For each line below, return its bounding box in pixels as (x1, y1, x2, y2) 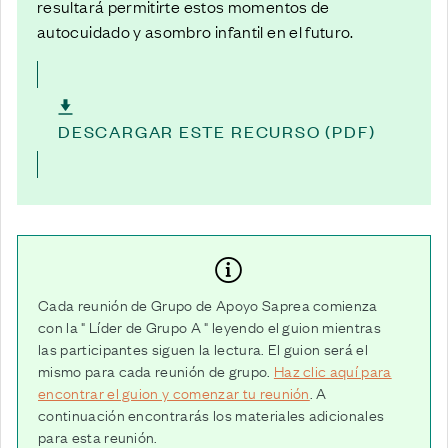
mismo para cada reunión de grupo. (38, 358, 274, 381)
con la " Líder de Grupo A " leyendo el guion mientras (38, 314, 381, 337)
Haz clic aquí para (273, 358, 392, 381)
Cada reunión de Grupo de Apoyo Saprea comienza (38, 292, 378, 315)
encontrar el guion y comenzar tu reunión (38, 380, 310, 403)
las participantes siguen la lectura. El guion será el (38, 336, 368, 359)
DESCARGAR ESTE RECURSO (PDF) (58, 119, 376, 142)
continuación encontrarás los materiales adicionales (38, 402, 385, 425)
